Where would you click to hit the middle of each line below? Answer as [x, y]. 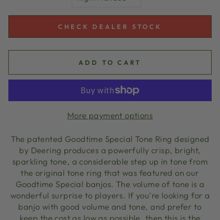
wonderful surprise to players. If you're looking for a [110, 195]
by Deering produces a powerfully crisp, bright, [110, 150]
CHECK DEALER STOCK [110, 27]
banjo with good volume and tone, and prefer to [110, 206]
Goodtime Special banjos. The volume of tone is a [110, 184]
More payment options [110, 115]
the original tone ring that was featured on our [110, 172]
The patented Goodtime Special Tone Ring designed [110, 138]
